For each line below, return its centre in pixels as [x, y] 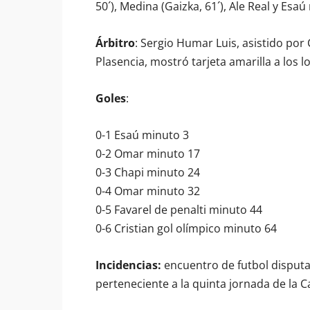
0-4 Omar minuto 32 [148, 191]
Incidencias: [128, 265]
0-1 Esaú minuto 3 [142, 135]
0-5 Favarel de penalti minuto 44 [179, 210]
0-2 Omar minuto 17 [148, 154]
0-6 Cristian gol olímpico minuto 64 [186, 228]
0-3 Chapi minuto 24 [148, 172]
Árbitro [115, 43]
